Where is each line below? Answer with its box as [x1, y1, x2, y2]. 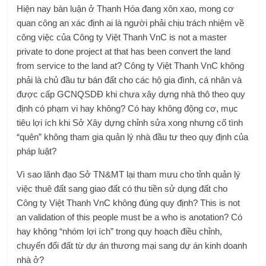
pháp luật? [17, 146, 57, 156]
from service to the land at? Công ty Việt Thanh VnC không [17, 61, 245, 71]
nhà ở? [17, 255, 45, 265]
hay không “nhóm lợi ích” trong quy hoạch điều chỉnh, [17, 226, 223, 236]
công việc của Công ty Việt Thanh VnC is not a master [17, 32, 227, 42]
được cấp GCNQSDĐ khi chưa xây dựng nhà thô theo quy [17, 89, 246, 99]
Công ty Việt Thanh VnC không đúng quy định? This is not [17, 198, 240, 208]
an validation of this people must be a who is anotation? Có [17, 212, 243, 222]
